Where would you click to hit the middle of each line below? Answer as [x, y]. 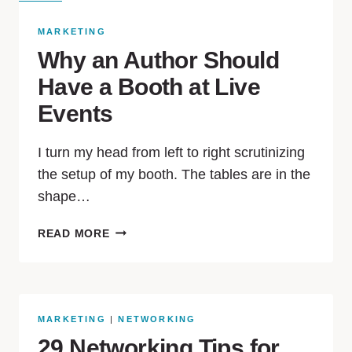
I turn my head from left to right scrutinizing [171, 152]
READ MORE [74, 233]
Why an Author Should [158, 60]
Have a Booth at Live [149, 87]
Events [75, 114]
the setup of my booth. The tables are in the [174, 174]
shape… [64, 196]
